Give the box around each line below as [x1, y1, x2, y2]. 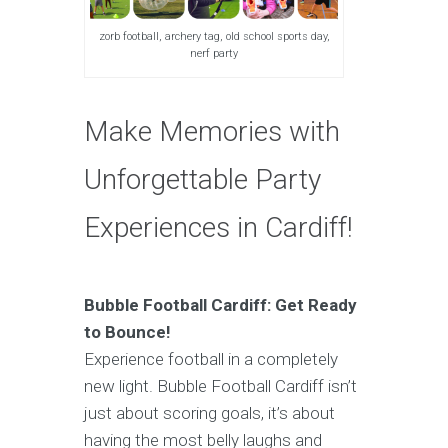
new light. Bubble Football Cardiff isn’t [84, 375, 357, 396]
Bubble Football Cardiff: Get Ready [84, 294, 357, 315]
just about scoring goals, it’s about [84, 402, 335, 423]
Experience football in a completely [84, 348, 338, 369]
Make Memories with [84, 114, 340, 148]
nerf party [190, 46, 238, 60]
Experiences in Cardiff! [84, 210, 353, 244]
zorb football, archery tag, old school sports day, [98, 29, 330, 43]
